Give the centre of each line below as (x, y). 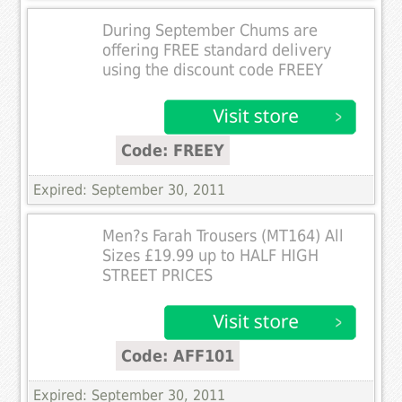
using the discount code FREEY (213, 70)
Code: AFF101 (178, 355)
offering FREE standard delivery (218, 50)
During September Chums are (210, 30)
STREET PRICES (158, 275)
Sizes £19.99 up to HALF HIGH (211, 255)
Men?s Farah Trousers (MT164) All (223, 236)
